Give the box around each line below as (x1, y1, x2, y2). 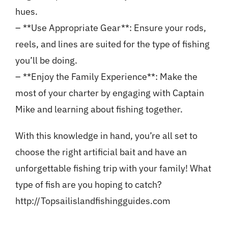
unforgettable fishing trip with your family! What (15, 162, 211, 175)
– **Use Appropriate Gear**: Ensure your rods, (15, 22, 206, 34)
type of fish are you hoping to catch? (15, 179, 162, 191)
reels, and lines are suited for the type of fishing (15, 38, 210, 50)
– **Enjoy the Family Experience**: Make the (15, 71, 197, 83)
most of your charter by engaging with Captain (15, 87, 204, 99)
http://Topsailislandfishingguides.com (15, 195, 170, 207)
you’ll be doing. (15, 54, 77, 67)
